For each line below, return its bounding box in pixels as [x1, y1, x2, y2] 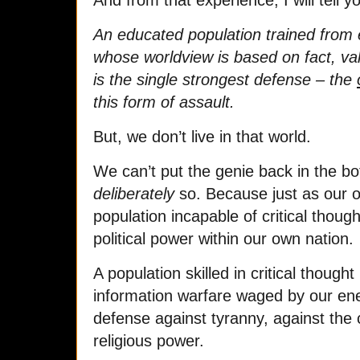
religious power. [93, 331, 204, 350]
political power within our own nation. [93, 230, 354, 247]
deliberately [93, 185, 174, 202]
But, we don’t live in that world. [93, 128, 311, 146]
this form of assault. [93, 93, 235, 112]
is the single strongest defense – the [93, 71, 357, 89]
